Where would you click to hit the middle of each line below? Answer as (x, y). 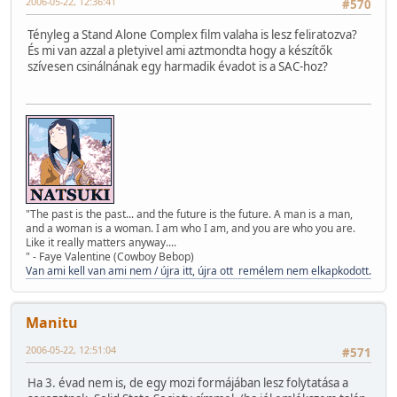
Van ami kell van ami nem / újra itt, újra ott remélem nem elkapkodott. (198, 270)
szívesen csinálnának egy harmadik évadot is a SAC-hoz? (178, 66)
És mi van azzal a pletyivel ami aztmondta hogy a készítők (180, 50)
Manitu (52, 322)
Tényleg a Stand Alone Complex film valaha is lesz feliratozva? (192, 34)
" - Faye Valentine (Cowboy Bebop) (110, 256)
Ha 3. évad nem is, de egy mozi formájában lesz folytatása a (188, 382)
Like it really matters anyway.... (101, 242)
